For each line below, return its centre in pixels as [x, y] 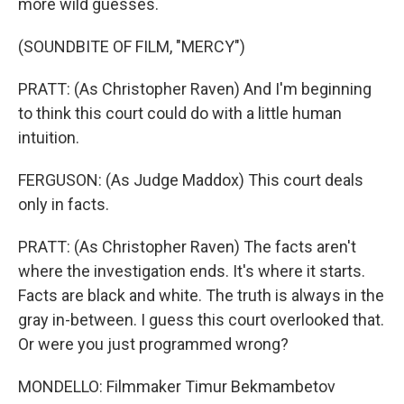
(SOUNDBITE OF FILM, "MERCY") [132, 46]
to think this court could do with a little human [180, 113]
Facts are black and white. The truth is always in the [201, 295]
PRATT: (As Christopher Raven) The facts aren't [187, 247]
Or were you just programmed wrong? [153, 344]
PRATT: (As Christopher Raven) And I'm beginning [195, 89]
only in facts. [64, 204]
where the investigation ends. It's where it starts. [192, 271]
